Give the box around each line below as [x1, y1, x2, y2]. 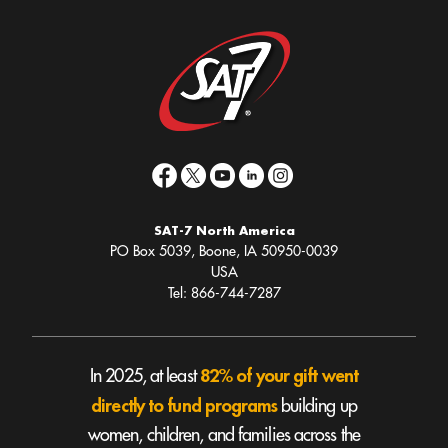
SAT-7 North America [153, 223, 295, 238]
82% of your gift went [199, 363, 358, 387]
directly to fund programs [91, 393, 277, 417]
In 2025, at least [90, 367, 200, 385]
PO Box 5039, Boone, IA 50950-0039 [110, 244, 338, 258]
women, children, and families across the [87, 426, 360, 444]
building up [276, 397, 357, 415]
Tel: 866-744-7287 [167, 286, 281, 300]
